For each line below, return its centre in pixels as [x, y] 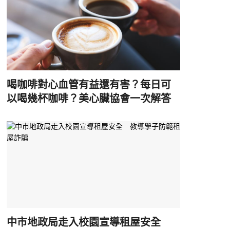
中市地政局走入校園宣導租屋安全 [89, 223]
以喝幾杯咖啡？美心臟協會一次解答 [89, 99]
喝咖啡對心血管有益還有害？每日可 [89, 85]
